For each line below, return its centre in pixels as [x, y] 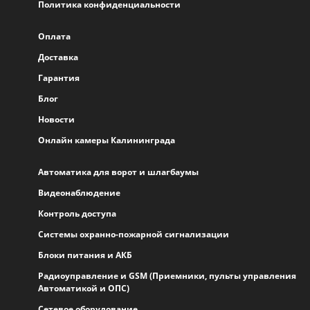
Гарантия [59, 78]
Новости [56, 119]
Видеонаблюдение [79, 193]
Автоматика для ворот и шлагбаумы [118, 172]
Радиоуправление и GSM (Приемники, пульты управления [167, 276]
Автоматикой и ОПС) [84, 288]
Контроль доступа [77, 213]
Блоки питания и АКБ [85, 255]
